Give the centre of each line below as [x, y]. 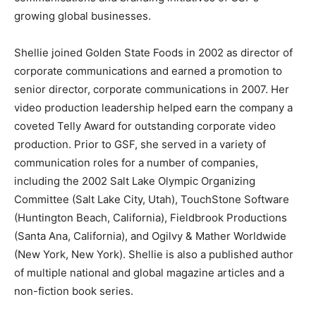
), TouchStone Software [230, 199]
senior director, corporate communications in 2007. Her [152, 89]
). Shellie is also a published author [206, 254]
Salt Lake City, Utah [123, 199]
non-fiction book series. [74, 291]
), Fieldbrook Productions [224, 217]
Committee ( [45, 199]
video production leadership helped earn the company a [153, 107]
